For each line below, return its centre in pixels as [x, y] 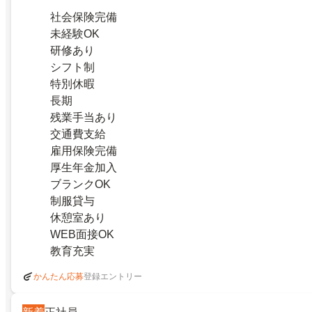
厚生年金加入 [84, 167]
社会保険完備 [84, 17]
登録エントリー [113, 276]
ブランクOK [80, 184]
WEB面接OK [82, 234]
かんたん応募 [58, 276]
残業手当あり [84, 117]
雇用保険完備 [84, 151]
